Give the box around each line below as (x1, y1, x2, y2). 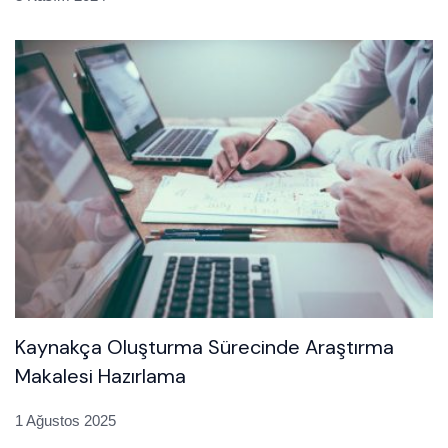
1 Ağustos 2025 (15, 412, 116, 430)
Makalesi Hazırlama (15, 363, 186, 390)
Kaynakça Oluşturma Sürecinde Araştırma (15, 334, 394, 361)
